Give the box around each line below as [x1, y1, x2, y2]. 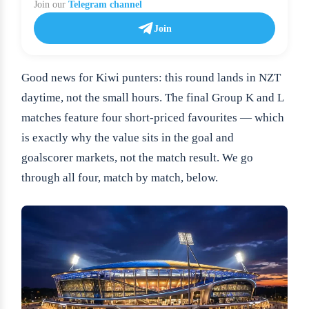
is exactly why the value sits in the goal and [21, 131, 234, 145]
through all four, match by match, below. [21, 171, 218, 185]
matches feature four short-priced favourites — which [21, 111, 284, 125]
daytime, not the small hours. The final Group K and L [21, 91, 283, 105]
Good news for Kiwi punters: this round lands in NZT [21, 71, 281, 85]
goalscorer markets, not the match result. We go [21, 151, 253, 165]
